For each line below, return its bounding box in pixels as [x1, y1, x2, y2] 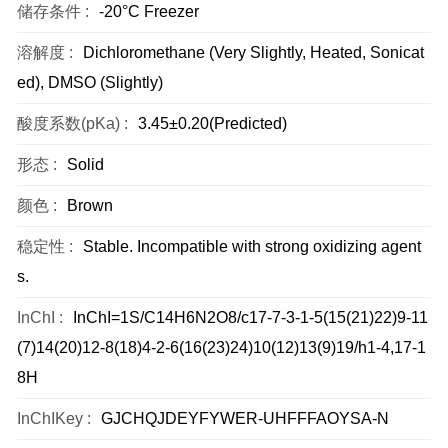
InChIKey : [17, 410, 91, 427]
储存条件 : [17, 3, 89, 20]
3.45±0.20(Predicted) [138, 115, 287, 132]
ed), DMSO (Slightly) [17, 74, 163, 91]
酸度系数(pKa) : [17, 115, 128, 132]
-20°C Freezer [99, 3, 199, 20]
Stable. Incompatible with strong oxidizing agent [83, 238, 421, 255]
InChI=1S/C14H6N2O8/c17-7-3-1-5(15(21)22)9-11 [73, 309, 428, 326]
